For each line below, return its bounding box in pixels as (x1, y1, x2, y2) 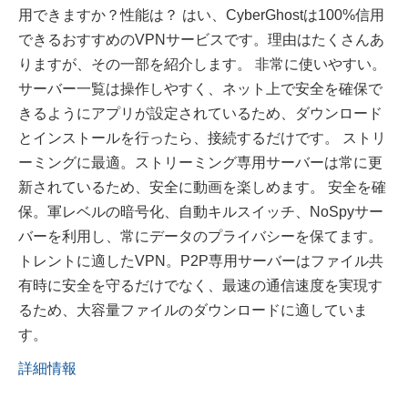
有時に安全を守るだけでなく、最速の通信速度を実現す (18, 278, 382, 294)
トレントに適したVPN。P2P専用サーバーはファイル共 (18, 253, 383, 270)
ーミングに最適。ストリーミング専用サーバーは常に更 (18, 155, 382, 171)
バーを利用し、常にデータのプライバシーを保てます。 (18, 229, 382, 245)
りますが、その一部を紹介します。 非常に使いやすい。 (18, 56, 386, 73)
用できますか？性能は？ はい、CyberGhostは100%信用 (18, 7, 384, 24)
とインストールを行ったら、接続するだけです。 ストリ (18, 130, 386, 147)
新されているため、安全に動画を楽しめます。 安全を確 (18, 179, 386, 196)
